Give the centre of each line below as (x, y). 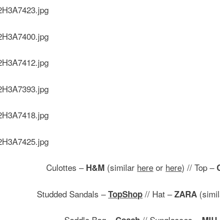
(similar (121, 167)
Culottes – (66, 167)
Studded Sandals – (73, 193)
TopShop (125, 194)
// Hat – (159, 193)
